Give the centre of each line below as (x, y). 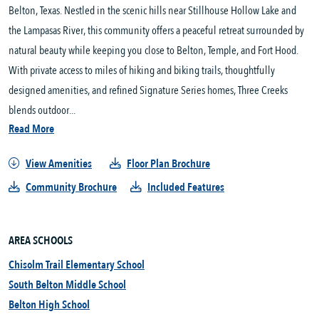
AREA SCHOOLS (41, 241)
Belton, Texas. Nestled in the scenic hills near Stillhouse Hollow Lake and (152, 11)
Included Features (186, 188)
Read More (31, 129)
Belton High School (49, 305)
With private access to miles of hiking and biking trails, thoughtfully (142, 71)
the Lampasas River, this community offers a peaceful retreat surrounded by (156, 31)
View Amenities (59, 164)
